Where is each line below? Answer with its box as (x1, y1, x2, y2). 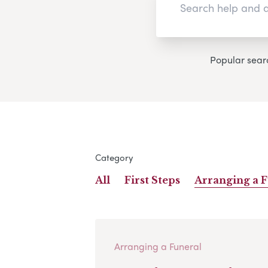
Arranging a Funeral (114, 239, 202, 253)
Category (95, 150, 133, 164)
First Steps (124, 173, 180, 186)
